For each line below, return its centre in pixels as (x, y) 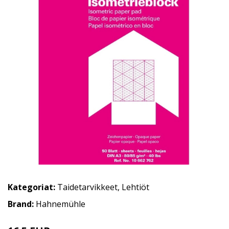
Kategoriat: (31, 187)
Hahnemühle (61, 204)
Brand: (22, 204)
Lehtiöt (135, 187)
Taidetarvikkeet (87, 187)
